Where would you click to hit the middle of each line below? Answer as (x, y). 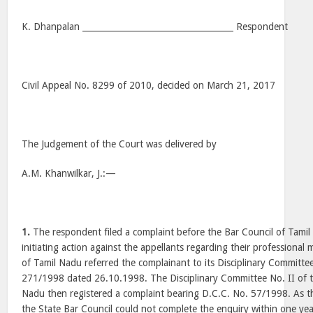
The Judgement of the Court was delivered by (119, 144)
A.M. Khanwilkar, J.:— (69, 173)
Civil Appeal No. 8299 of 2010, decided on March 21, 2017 (149, 85)
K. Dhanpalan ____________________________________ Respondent (155, 27)
